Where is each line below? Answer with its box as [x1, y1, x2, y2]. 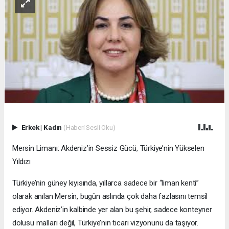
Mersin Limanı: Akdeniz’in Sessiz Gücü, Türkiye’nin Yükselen [12, 143, 204, 153]
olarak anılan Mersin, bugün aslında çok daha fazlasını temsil [12, 191, 208, 201]
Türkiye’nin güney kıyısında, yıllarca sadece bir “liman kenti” [12, 178, 199, 188]
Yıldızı [12, 156, 31, 166]
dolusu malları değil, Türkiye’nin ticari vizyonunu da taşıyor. [12, 218, 199, 227]
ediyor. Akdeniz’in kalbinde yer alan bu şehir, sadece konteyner [12, 204, 212, 214]
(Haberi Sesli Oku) [63, 123, 116, 131]
